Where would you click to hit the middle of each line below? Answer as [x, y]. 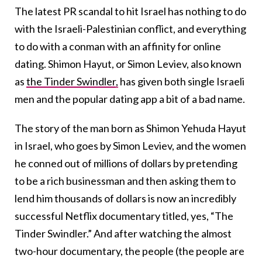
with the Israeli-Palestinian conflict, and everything [130, 28]
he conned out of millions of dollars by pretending [126, 163]
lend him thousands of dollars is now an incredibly [125, 198]
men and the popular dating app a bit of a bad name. [130, 99]
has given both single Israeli [181, 81]
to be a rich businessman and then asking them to [125, 180]
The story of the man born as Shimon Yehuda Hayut [130, 128]
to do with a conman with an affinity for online [118, 46]
